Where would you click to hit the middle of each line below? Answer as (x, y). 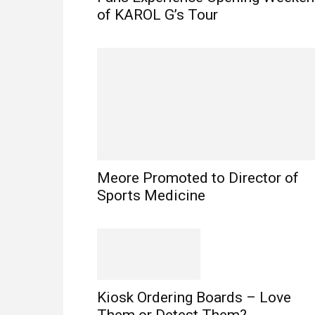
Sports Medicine (151, 195)
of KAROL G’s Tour (157, 15)
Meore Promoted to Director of (198, 178)
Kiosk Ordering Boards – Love (194, 297)
